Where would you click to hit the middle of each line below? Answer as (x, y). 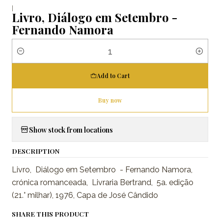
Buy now (110, 100)
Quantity (25, 56)
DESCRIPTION (36, 151)
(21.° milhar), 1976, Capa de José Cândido (86, 195)
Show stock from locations (71, 129)
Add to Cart (113, 76)
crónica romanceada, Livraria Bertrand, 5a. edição (103, 183)
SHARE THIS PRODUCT (50, 214)
